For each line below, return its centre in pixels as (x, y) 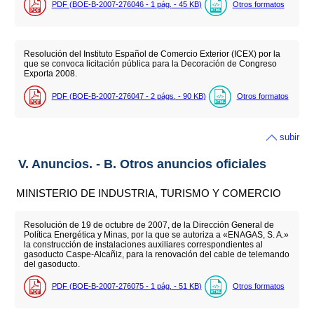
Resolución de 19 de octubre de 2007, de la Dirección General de (149, 225)
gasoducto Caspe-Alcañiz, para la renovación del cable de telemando (156, 254)
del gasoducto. (52, 264)
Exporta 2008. (50, 74)
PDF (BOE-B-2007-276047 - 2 (104, 96)
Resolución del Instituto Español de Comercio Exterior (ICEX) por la (152, 54)
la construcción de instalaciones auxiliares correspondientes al (143, 244)
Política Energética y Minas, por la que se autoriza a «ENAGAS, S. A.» (156, 234)
